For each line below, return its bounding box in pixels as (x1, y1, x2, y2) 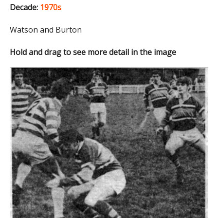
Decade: (10, 1, 38, 13)
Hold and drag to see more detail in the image (10, 46, 176, 57)
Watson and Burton (10, 24, 82, 35)
